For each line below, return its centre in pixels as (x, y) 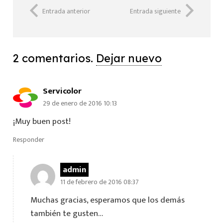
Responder (28, 140)
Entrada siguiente (155, 11)
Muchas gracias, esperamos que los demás (107, 200)
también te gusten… (66, 214)
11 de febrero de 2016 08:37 (99, 182)
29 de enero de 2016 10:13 (80, 103)
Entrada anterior (66, 11)
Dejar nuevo (129, 58)
